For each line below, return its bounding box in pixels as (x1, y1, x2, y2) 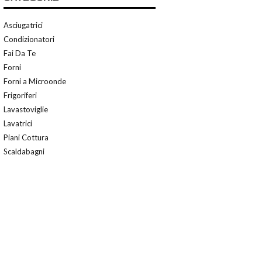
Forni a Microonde (4, 76, 66, 86)
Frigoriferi (4, 90, 37, 100)
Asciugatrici (4, 20, 43, 30)
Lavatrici (4, 118, 32, 128)
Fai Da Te (4, 48, 36, 58)
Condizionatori (4, 34, 54, 44)
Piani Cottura (4, 132, 49, 142)
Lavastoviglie (4, 104, 48, 114)
